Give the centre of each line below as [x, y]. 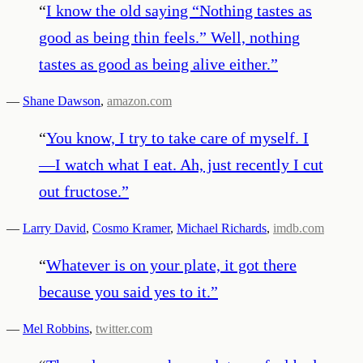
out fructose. [80, 191]
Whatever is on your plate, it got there [171, 265]
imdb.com [299, 228]
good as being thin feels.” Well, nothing [169, 37]
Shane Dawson [62, 100]
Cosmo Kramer [131, 228]
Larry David [54, 228]
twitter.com [124, 328]
